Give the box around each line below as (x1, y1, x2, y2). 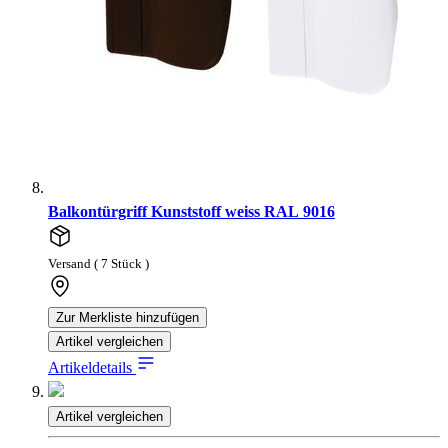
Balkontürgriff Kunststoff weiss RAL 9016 (48, 203, 335, 221)
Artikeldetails (48, 359, 136, 377)
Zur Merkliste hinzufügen (56, 310, 199, 326)
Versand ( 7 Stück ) (48, 257, 149, 272)
